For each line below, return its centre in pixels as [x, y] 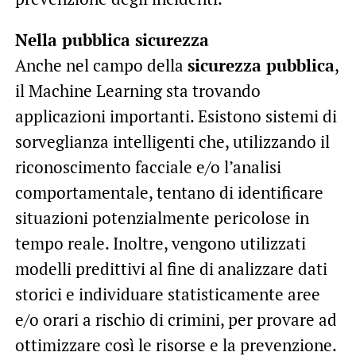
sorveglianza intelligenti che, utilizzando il [172, 142]
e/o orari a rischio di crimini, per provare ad [176, 320]
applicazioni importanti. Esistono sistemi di [176, 116]
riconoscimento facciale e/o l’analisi [148, 167]
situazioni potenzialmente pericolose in [162, 218]
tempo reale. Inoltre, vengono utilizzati [160, 244]
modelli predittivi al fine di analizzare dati [171, 269]
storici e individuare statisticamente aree [167, 294]
